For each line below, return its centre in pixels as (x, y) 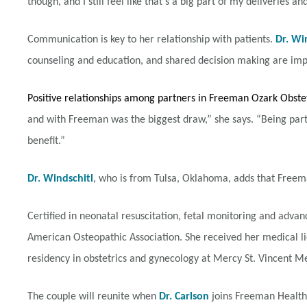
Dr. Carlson (184, 297)
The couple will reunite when (93, 297)
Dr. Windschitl (60, 179)
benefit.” (46, 141)
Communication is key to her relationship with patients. (151, 40)
